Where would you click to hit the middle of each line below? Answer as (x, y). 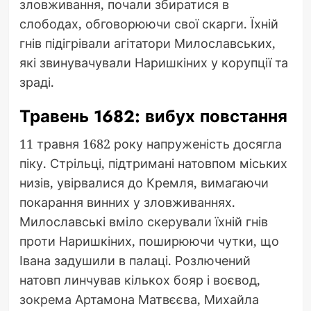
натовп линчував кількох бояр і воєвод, (140, 280)
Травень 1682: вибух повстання (153, 117)
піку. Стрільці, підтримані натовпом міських (153, 163)
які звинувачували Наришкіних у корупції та (153, 63)
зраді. (36, 82)
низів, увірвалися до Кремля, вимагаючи (144, 183)
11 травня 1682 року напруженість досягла (150, 144)
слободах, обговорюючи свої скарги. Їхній (149, 24)
